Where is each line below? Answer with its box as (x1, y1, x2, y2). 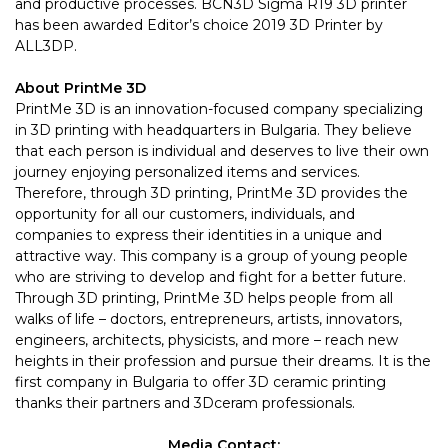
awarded (83, 15, 143, 34)
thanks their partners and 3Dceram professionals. (15, 393, 355, 412)
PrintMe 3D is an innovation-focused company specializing (15, 99, 423, 118)
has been (15, 15, 83, 34)
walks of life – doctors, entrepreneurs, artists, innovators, (15, 309, 402, 328)
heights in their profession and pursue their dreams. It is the (15, 351, 431, 370)
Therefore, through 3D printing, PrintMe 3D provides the (15, 183, 408, 202)
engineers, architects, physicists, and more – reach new (15, 330, 398, 349)
